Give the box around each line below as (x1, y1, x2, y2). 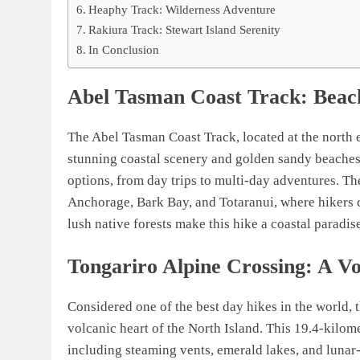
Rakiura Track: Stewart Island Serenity (88, 22, 281, 36)
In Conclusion (88, 42, 160, 56)
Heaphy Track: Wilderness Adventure (88, 2, 276, 16)
